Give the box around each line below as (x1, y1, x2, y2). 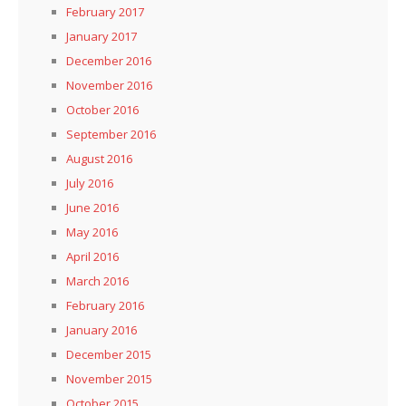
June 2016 (66, 198, 119, 216)
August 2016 (66, 150, 132, 167)
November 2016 (66, 76, 152, 93)
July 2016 (66, 174, 113, 191)
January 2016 (66, 321, 137, 338)
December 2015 (66, 345, 151, 362)
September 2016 (66, 125, 156, 142)
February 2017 (66, 3, 144, 20)
